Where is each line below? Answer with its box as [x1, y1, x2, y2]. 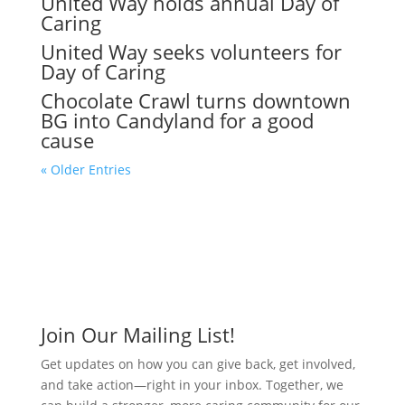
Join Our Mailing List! [40, 320, 235, 348]
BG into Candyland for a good [40, 106, 314, 134]
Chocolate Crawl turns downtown [40, 86, 351, 114]
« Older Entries [40, 160, 131, 178]
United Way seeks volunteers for [40, 37, 342, 65]
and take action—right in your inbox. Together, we [40, 375, 344, 393]
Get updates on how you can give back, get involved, [40, 354, 355, 372]
